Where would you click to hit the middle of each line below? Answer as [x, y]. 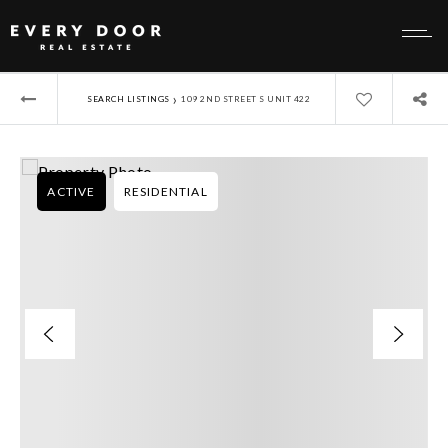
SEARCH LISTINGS [128, 98]
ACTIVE [71, 191]
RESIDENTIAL [165, 191]
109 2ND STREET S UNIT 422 [246, 98]
